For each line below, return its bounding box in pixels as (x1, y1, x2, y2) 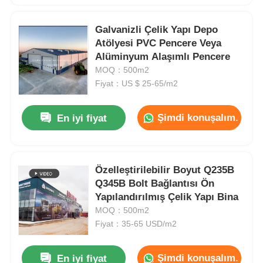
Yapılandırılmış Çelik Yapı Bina (95, 191, 239, 203)
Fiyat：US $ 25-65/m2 (95, 79, 178, 89)
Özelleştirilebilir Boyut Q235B (95, 164, 235, 176)
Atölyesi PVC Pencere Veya (95, 38, 222, 49)
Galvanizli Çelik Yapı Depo (95, 24, 218, 36)
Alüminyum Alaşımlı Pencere (95, 51, 231, 63)
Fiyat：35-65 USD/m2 (95, 219, 177, 229)
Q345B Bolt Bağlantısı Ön (95, 178, 215, 190)
